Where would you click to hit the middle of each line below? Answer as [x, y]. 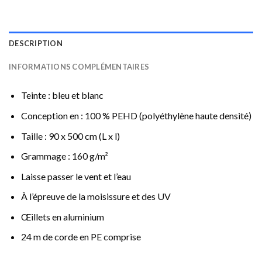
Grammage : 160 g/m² [64, 156]
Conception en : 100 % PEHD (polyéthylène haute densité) [136, 115]
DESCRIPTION [36, 44]
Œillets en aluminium [62, 216]
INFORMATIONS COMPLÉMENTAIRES [79, 67]
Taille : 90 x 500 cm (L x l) [70, 136]
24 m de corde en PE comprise [81, 237]
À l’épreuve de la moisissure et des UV [96, 196]
